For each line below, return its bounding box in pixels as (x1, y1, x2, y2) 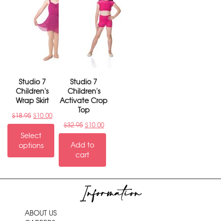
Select (20, 131, 41, 141)
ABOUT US (25, 209, 57, 218)
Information (80, 180, 141, 208)
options (18, 141, 43, 150)
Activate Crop (60, 96, 108, 106)
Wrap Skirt (15, 96, 49, 106)
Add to (71, 141, 95, 150)
